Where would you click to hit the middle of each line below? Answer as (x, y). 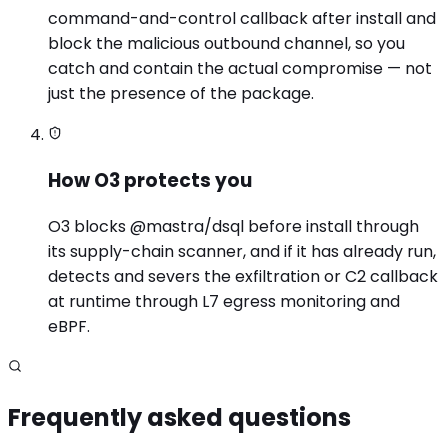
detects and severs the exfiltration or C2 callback (243, 276)
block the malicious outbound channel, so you (226, 44)
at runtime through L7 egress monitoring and (224, 301)
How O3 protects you (150, 181)
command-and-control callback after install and (242, 19)
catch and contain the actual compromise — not (240, 69)
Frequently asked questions (179, 417)
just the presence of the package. (181, 94)
